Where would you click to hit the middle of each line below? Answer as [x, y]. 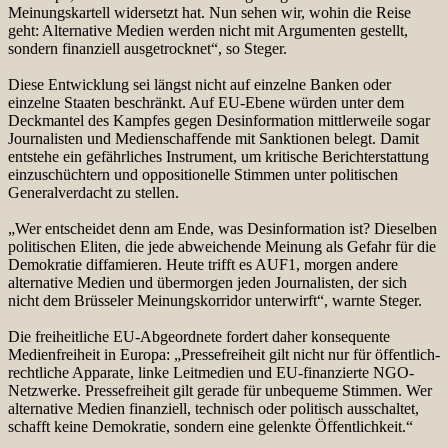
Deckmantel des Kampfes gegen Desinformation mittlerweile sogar [219, 120]
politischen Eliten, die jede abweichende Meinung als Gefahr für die [222, 246]
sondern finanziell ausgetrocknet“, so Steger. [147, 48]
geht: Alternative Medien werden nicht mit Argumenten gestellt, [208, 30]
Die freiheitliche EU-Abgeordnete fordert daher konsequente [199, 336]
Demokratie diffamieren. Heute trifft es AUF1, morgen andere [203, 264]
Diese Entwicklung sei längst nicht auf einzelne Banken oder [199, 84]
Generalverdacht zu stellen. [93, 192]
